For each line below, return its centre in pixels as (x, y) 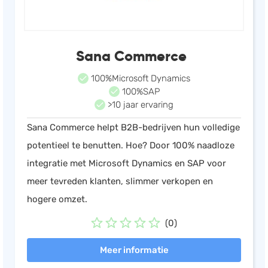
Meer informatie (134, 250)
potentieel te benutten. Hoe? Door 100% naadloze (131, 145)
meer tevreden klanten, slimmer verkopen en (120, 181)
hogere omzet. (57, 199)
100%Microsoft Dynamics (139, 78)
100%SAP (139, 92)
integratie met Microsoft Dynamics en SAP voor (127, 163)
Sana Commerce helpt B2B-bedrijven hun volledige (133, 127)
